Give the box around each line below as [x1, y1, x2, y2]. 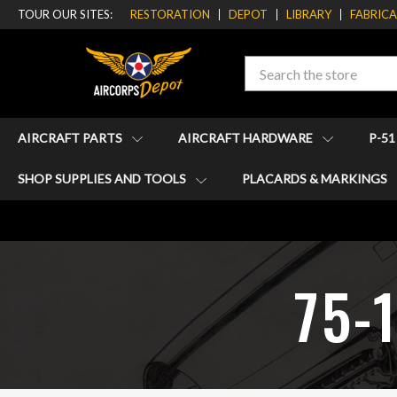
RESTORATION [130, 7, 210, 21]
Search [245, 58, 285, 74]
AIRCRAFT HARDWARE [178, 130, 315, 145]
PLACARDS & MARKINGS [242, 171, 390, 187]
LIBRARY [286, 7, 331, 21]
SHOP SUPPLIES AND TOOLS [18, 171, 189, 187]
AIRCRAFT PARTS [18, 130, 125, 145]
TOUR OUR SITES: [18, 7, 113, 21]
